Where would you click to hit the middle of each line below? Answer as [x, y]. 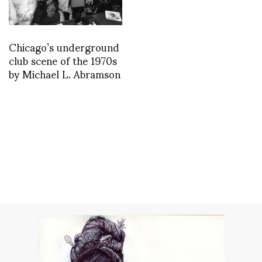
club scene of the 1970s [63, 60]
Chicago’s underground [64, 47]
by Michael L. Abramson [65, 74]
